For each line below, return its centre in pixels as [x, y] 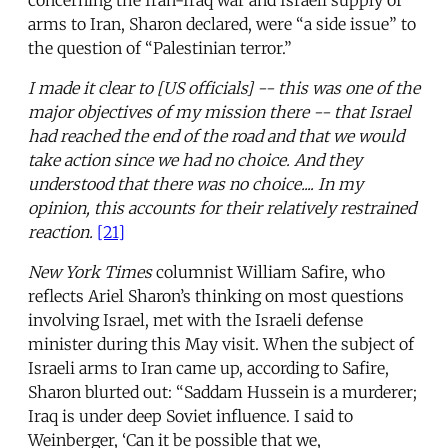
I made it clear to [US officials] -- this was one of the [224, 87]
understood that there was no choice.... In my [195, 183]
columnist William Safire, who [268, 271]
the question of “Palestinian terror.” [160, 47]
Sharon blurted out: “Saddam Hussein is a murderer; [222, 391]
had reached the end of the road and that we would [216, 135]
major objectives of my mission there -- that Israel [219, 111]
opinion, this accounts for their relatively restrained [222, 207]
